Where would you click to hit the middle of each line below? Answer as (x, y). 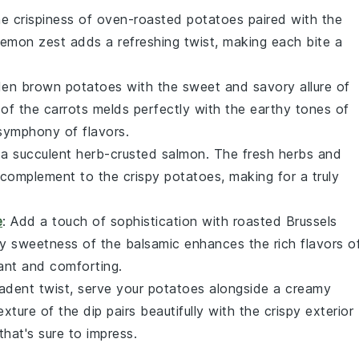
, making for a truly (280, 176)
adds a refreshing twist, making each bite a (204, 41)
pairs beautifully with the (183, 311)
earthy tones (290, 109)
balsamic (153, 243)
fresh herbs (278, 153)
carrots (66, 109)
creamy (308, 288)
